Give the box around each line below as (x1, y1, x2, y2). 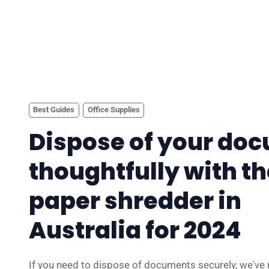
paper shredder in (29, 185, 241, 217)
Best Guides (33, 105, 75, 115)
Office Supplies (87, 105, 140, 115)
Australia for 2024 (29, 214, 241, 247)
